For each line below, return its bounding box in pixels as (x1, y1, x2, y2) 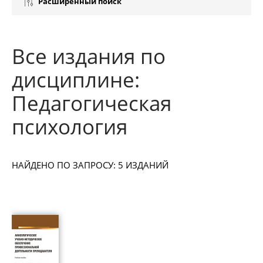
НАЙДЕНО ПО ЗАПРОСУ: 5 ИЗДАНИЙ (12, 159, 168, 171)
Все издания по (12, 42, 166, 70)
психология (12, 113, 127, 140)
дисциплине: (12, 66, 140, 93)
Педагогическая (12, 89, 171, 117)
